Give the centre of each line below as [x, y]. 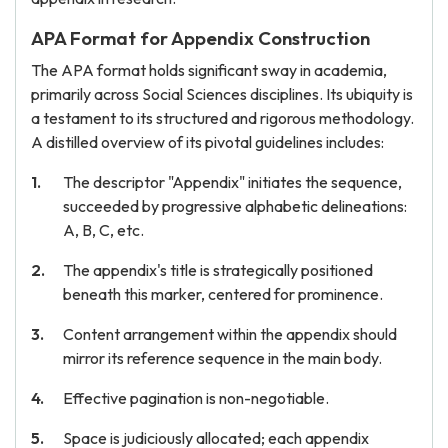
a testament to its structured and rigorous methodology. [222, 118]
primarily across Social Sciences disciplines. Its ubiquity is [222, 94]
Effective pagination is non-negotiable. [196, 398]
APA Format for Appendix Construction [200, 38]
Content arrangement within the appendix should [230, 334]
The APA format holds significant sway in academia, [209, 70]
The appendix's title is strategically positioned [218, 270]
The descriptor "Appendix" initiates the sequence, [232, 182]
